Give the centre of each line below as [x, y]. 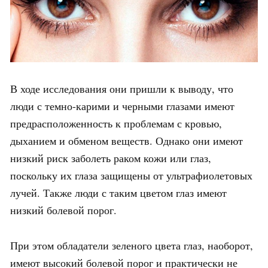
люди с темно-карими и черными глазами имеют [122, 106]
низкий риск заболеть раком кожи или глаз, [111, 158]
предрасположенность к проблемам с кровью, [116, 124]
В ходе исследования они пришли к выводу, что [122, 89]
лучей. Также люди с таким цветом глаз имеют [118, 193]
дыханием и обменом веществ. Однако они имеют [127, 141]
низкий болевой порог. [63, 210]
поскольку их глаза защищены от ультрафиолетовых [131, 176]
